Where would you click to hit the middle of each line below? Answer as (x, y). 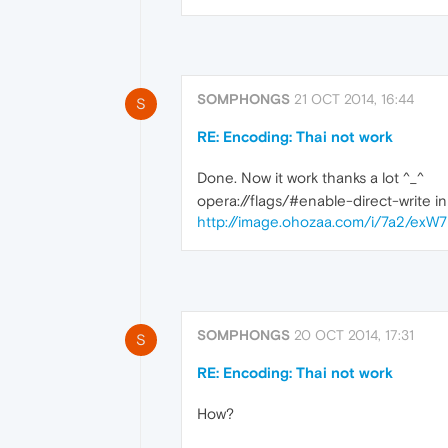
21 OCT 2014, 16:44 (354, 99)
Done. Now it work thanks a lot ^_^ (310, 178)
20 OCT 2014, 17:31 (354, 334)
